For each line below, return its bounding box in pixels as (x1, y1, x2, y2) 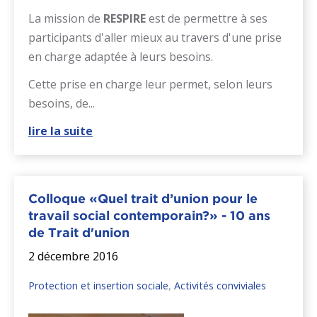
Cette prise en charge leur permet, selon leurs (28, 76, 272, 92)
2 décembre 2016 (28, 248, 118, 264)
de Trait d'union (28, 224, 129, 240)
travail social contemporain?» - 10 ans (28, 207, 270, 223)
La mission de (28, 10, 103, 26)
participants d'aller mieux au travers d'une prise (28, 29, 282, 45)
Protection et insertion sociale (28, 278, 168, 292)
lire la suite (28, 122, 93, 139)
